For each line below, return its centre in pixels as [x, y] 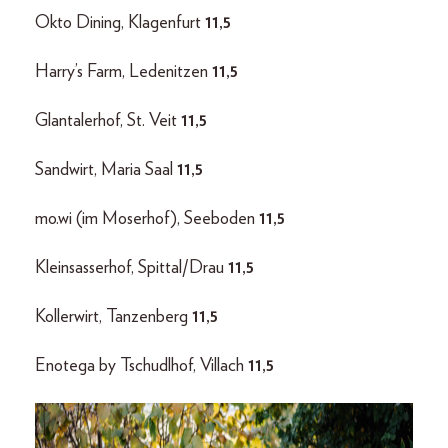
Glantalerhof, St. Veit [108, 121]
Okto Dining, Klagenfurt [120, 23]
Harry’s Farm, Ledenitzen [123, 72]
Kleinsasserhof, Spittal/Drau [131, 268]
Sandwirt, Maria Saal [106, 170]
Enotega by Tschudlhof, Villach [141, 366]
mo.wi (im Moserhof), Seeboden [147, 219]
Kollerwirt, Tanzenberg [113, 317]
